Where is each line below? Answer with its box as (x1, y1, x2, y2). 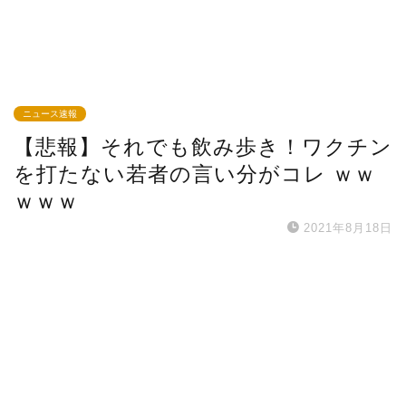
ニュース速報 (23, 109, 77, 120)
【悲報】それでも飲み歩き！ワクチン (14, 135, 392, 159)
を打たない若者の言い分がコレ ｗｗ (14, 162, 376, 187)
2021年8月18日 (304, 221, 392, 236)
